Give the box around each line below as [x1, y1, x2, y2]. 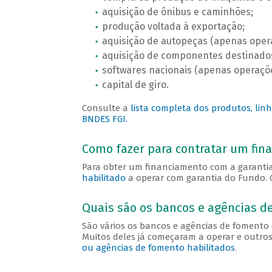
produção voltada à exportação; [101, 21, 245, 33]
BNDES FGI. [81, 114, 127, 125]
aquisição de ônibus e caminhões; [101, 6, 253, 18]
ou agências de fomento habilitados [81, 242, 235, 254]
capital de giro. [101, 79, 169, 91]
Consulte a [81, 103, 131, 114]
